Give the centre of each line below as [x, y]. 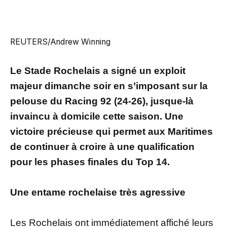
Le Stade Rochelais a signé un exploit [98, 71]
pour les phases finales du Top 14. [90, 162]
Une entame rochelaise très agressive [98, 193]
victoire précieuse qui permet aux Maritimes [111, 132]
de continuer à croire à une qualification [102, 147]
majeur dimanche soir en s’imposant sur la [109, 86]
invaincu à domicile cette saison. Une [97, 117]
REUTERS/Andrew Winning [60, 42]
